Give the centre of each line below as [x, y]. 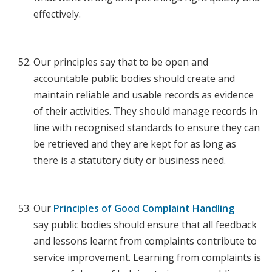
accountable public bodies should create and [134, 79]
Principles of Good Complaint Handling [144, 209]
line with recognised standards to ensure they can [147, 128]
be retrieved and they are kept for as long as [135, 144]
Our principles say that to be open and [121, 62]
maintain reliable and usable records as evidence [144, 95]
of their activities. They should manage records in [145, 111]
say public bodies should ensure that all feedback [145, 225]
